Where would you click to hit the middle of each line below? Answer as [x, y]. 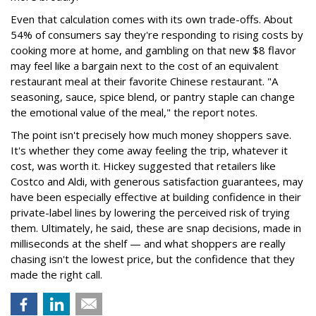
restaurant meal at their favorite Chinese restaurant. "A [144, 81]
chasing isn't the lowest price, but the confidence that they [153, 259]
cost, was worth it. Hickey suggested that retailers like [143, 165]
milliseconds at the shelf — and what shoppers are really [148, 243]
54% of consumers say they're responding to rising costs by [157, 34]
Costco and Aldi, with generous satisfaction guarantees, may [157, 181]
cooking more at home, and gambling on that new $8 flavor [153, 50]
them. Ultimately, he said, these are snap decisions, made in [156, 227]
